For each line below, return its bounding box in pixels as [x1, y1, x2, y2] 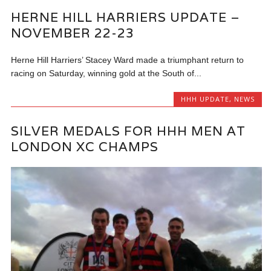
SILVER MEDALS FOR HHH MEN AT [11, 122, 246, 139]
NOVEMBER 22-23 [11, 25, 135, 42]
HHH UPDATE [180, 94, 229, 104]
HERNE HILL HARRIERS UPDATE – [11, 9, 241, 26]
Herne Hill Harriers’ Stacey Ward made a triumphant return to [11, 55, 244, 65]
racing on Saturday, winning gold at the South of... [11, 68, 202, 79]
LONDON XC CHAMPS [11, 138, 159, 155]
